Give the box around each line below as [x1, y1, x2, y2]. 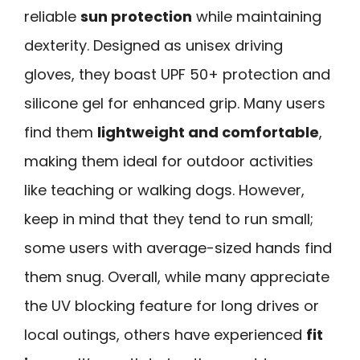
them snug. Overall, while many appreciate [24, 266, 329, 287]
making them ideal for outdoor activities [24, 150, 313, 171]
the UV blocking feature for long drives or [24, 295, 319, 316]
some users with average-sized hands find [24, 237, 332, 258]
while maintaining [192, 6, 321, 27]
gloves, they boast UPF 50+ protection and [24, 63, 330, 84]
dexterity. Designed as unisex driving [24, 35, 283, 55]
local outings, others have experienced [24, 324, 306, 345]
